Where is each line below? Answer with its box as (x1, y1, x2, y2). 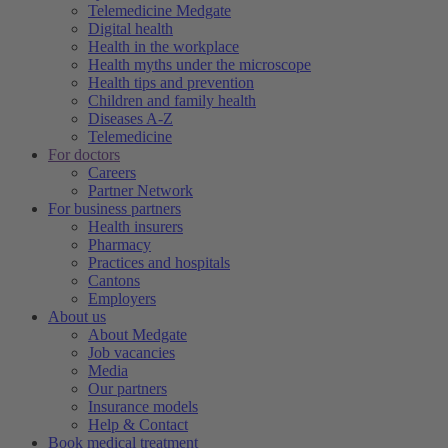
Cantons (88, 272, 140, 290)
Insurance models (88, 398, 198, 416)
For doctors (48, 146, 120, 164)
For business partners (48, 200, 181, 218)
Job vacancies (88, 344, 175, 362)
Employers (88, 290, 156, 308)
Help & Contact (88, 416, 188, 434)
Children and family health (88, 92, 256, 110)
